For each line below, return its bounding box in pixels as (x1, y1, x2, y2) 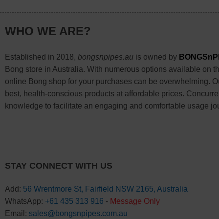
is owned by (133, 52, 179, 61)
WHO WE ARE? (4, 24, 91, 38)
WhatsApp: (4, 197, 45, 206)
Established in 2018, (4, 52, 78, 61)
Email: (4, 209, 29, 218)
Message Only (109, 197, 160, 206)
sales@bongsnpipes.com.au (28, 209, 128, 218)
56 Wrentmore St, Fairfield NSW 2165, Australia (22, 185, 188, 194)
